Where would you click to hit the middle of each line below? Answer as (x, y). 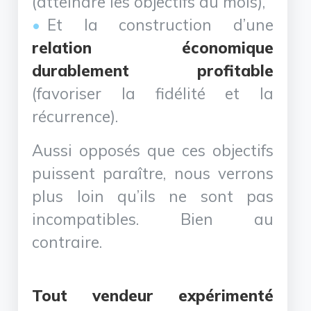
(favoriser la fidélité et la (153, 93)
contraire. (67, 242)
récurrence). (75, 116)
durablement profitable (153, 70)
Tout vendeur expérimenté (153, 295)
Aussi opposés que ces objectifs (153, 150)
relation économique (153, 47)
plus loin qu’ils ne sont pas (153, 196)
